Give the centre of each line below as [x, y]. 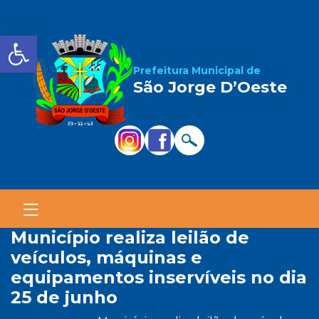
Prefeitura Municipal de [197, 70]
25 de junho [64, 297]
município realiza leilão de [19, 237]
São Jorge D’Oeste [210, 87]
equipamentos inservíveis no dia [159, 277]
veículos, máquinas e [106, 257]
